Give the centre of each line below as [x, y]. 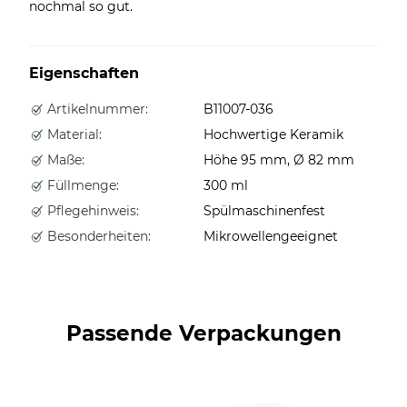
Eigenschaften [84, 73]
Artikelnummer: [96, 109]
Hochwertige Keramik [273, 134]
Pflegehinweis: [91, 210]
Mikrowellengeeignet [271, 236]
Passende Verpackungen [203, 333]
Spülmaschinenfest [264, 210]
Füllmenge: [81, 185]
